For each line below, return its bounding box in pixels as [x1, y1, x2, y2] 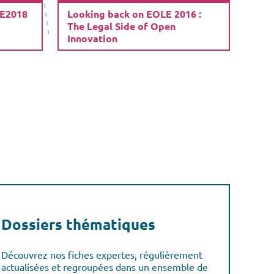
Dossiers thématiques [1, 214, 155, 234]
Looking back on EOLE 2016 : [67, 7, 201, 20]
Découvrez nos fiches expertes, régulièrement [1, 248, 202, 261]
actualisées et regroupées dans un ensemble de [1, 260, 208, 273]
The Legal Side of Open [67, 19, 176, 32]
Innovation [67, 31, 117, 45]
